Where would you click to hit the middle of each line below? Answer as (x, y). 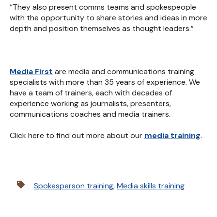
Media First (31, 71)
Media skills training (151, 186)
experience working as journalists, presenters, (90, 103)
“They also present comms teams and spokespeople (103, 7)
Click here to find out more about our (77, 136)
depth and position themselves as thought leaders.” (102, 28)
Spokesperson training (74, 186)
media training (172, 136)
